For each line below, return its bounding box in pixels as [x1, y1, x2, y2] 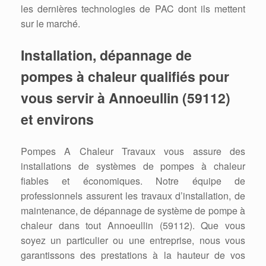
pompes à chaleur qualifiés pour [21, 66, 229, 86]
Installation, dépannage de [21, 45, 192, 65]
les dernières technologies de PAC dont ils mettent [21, 1, 245, 15]
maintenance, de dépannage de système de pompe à [21, 203, 245, 217]
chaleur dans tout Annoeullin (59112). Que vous [21, 218, 245, 232]
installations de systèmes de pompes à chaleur [21, 159, 245, 173]
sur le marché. [21, 16, 80, 30]
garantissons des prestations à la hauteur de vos [21, 248, 245, 262]
